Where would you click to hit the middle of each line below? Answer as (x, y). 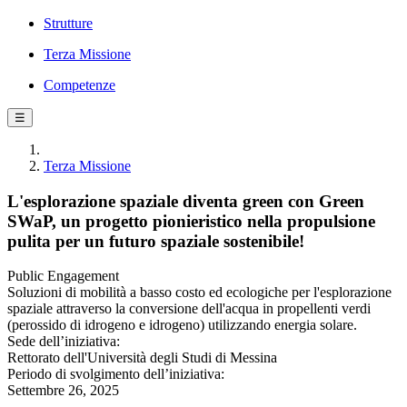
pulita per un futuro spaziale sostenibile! (156, 241)
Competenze (79, 85)
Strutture (68, 23)
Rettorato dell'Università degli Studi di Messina (142, 358)
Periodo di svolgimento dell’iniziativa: (116, 374)
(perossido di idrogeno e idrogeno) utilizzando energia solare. (182, 325)
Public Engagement (63, 276)
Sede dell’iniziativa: (64, 342)
